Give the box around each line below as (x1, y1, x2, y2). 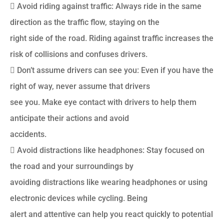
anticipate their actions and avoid (10, 113, 129, 123)
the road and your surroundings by (10, 161, 133, 171)
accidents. (10, 129, 46, 139)
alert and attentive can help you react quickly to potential (10, 209, 213, 219)
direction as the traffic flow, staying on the (10, 17, 159, 27)
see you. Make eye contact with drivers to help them (10, 97, 196, 107)
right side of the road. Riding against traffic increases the (10, 33, 213, 43)
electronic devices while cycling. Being (10, 193, 147, 203)
